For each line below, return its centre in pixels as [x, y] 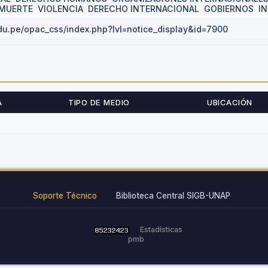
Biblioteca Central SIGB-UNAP [173, 196]
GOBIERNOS [229, 9]
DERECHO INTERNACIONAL [144, 9]
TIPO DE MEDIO [99, 102]
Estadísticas [161, 229]
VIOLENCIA [60, 9]
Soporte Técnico [65, 196]
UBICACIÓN [230, 102]
